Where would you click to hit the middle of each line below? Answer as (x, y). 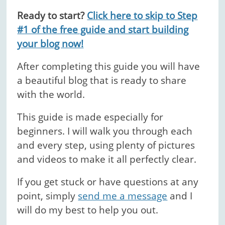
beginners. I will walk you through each (105, 131)
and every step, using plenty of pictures (106, 145)
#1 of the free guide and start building (103, 29)
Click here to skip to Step (142, 15)
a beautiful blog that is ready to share (102, 80)
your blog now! (50, 43)
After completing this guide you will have (109, 66)
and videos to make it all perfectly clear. (107, 159)
